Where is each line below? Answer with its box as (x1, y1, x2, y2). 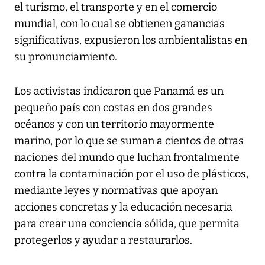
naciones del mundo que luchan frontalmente (14, 151, 240, 164)
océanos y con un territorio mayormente (14, 118, 214, 131)
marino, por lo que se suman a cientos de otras (14, 134, 244, 148)
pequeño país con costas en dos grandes (14, 101, 212, 115)
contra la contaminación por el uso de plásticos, (14, 167, 248, 181)
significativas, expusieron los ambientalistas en (14, 34, 247, 47)
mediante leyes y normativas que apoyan (14, 184, 218, 198)
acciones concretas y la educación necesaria (14, 201, 232, 214)
